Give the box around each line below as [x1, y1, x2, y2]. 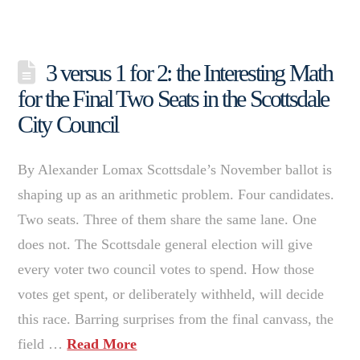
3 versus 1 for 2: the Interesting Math [45, 59, 333, 86]
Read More [67, 335, 137, 352]
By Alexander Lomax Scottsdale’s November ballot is [18, 161, 333, 178]
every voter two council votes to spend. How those [18, 260, 315, 277]
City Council [18, 110, 118, 137]
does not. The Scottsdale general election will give [18, 235, 313, 252]
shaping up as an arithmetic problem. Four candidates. [18, 186, 335, 202]
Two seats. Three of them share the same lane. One [18, 211, 317, 227]
